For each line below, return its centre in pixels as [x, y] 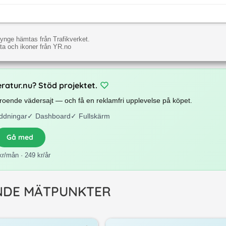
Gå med [20, 137]
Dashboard [53, 116]
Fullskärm [94, 116]
